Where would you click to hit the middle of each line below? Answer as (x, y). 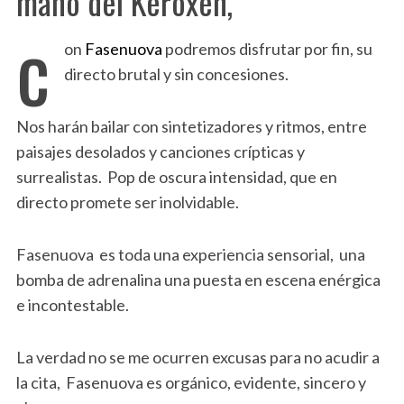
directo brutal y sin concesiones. (176, 74)
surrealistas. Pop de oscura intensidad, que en (176, 177)
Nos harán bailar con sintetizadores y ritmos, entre (191, 126)
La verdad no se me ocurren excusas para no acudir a (197, 357)
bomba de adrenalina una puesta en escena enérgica (198, 280)
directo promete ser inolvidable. (127, 202)
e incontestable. (72, 305)
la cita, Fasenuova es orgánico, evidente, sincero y (191, 382)
